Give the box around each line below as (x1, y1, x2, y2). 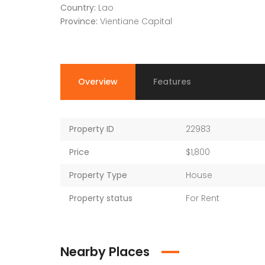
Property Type (69, 169, 127, 181)
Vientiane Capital (100, 15, 172, 27)
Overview (78, 75, 118, 88)
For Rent (186, 192, 220, 204)
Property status (69, 192, 132, 204)
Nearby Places (60, 243, 150, 260)
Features (153, 75, 191, 88)
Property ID (69, 122, 114, 135)
